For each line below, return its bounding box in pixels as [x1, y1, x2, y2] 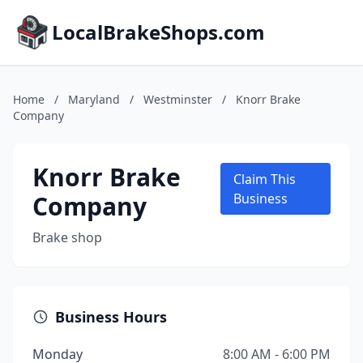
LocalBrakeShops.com [52, 19, 265, 45]
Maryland [68, 92, 120, 107]
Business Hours [55, 307, 167, 327]
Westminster [143, 92, 212, 107]
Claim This [233, 170, 297, 188]
